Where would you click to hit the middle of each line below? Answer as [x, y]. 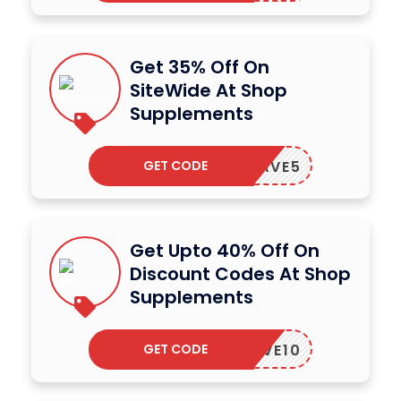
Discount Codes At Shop [240, 274]
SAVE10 [271, 351]
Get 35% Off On [200, 68]
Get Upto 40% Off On [225, 251]
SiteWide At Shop [209, 91]
